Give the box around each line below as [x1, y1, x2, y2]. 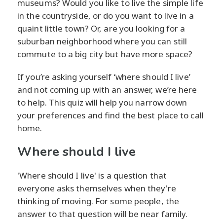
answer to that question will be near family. [17, 208, 188, 220]
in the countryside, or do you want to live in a [17, 10, 194, 22]
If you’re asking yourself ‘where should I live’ [17, 71, 190, 83]
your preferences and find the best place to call [17, 110, 204, 121]
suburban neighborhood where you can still [17, 36, 187, 47]
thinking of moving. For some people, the [17, 195, 180, 207]
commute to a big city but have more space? [17, 48, 193, 60]
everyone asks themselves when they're [17, 183, 176, 194]
